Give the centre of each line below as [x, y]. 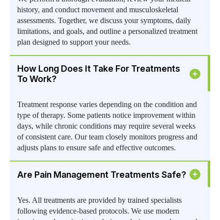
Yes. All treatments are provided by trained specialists [99, 200]
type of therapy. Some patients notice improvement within [106, 115]
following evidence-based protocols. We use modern [98, 211]
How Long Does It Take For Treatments [99, 69]
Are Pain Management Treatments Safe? [102, 174]
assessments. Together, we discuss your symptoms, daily [104, 21]
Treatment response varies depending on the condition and [107, 105]
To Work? [37, 79]
